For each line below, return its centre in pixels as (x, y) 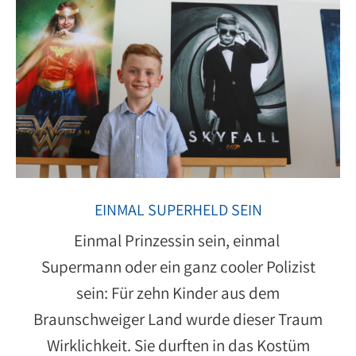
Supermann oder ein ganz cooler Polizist (178, 266)
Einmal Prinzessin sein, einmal (178, 240)
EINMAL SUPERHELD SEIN (178, 209)
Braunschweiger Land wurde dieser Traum (178, 319)
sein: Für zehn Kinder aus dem (178, 292)
